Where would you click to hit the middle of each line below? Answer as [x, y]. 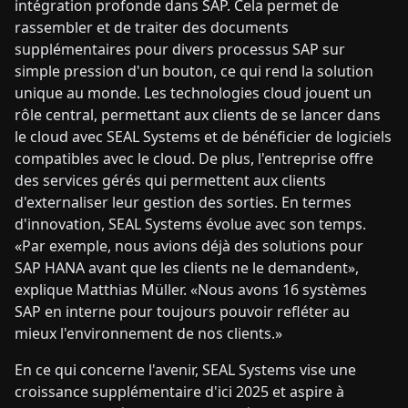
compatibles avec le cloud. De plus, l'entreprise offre [194, 158]
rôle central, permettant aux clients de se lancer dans [198, 115]
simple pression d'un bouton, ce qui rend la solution [194, 71]
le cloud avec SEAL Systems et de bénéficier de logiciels [203, 137]
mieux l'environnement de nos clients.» [148, 333]
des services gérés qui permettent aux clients [170, 180]
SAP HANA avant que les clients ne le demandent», [187, 268]
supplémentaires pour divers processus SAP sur [180, 49]
